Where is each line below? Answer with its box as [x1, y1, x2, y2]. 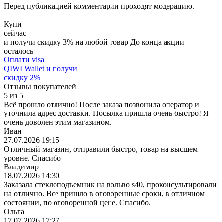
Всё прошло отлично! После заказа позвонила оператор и [4, 100, 199, 109]
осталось [4, 46, 33, 55]
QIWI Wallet [4, 64, 46, 73]
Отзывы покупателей [4, 82, 76, 91]
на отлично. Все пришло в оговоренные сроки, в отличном [4, 189, 205, 198]
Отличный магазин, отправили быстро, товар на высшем [4, 144, 198, 153]
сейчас [4, 28, 26, 37]
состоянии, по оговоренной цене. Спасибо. [4, 198, 151, 207]
